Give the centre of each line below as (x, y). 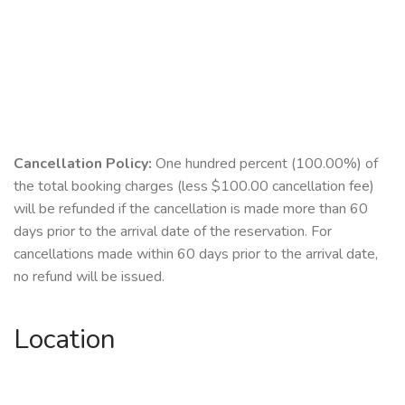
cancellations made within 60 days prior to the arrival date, (196, 254)
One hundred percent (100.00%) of (265, 164)
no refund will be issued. (89, 277)
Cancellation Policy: (83, 164)
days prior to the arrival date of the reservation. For (173, 232)
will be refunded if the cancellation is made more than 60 (191, 209)
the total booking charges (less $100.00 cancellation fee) (194, 187)
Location (65, 340)
